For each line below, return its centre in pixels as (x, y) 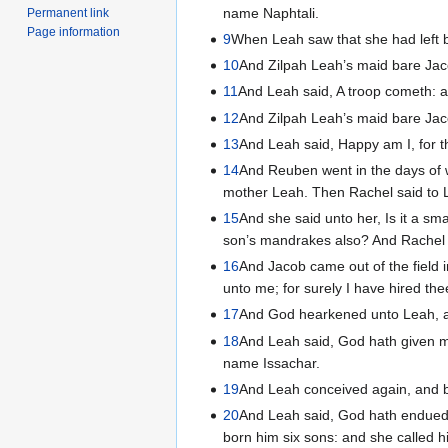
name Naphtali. (271, 12)
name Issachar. (272, 362)
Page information (74, 31)
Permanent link (68, 12)
